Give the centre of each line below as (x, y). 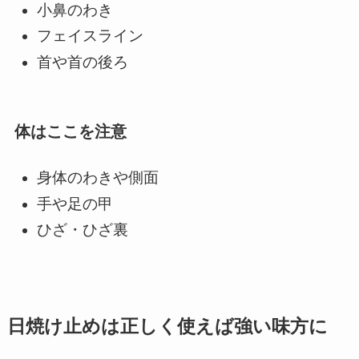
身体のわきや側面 (98, 177)
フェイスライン (91, 36)
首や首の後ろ (83, 62)
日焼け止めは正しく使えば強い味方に (167, 326)
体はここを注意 (70, 132)
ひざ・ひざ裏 (83, 230)
